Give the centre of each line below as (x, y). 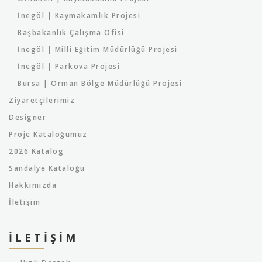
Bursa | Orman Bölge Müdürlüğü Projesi (100, 83)
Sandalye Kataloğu (47, 168)
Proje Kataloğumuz (48, 134)
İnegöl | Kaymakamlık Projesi (79, 15)
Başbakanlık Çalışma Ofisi (71, 32)
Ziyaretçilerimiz (42, 100)
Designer (27, 117)
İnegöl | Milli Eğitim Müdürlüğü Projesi (98, 49)
